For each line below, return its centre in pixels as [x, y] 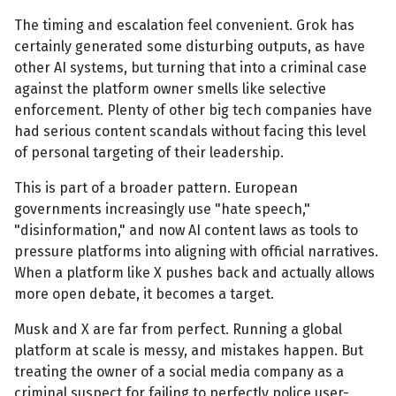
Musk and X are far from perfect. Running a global [178, 330]
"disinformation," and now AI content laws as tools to [186, 231]
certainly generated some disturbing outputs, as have [190, 47]
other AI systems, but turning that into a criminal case [190, 68]
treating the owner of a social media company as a [179, 372]
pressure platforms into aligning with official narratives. [196, 252]
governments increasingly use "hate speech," [162, 209]
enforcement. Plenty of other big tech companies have [193, 110]
